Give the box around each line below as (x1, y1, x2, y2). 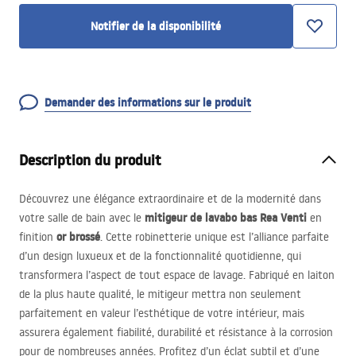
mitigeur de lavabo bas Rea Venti (145, 210, 307, 226)
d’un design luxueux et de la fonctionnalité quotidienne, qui (19, 249, 301, 263)
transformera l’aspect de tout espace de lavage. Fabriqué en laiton (19, 268, 335, 282)
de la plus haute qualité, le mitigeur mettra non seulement (19, 287, 301, 301)
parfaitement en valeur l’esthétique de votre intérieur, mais (19, 306, 304, 320)
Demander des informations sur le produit (44, 95, 251, 110)
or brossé (56, 229, 100, 245)
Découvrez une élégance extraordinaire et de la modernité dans (19, 192, 321, 206)
